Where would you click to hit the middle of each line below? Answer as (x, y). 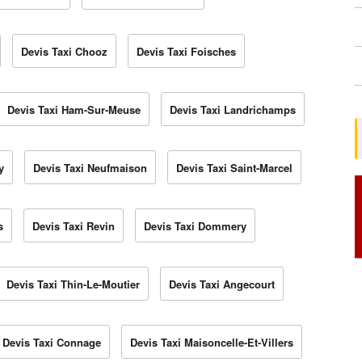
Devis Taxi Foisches (186, 52)
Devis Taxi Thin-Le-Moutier (73, 284)
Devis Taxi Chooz (64, 52)
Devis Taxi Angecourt (222, 284)
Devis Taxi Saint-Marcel (234, 168)
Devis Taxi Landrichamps (233, 110)
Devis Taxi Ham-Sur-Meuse (74, 110)
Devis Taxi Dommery (195, 226)
